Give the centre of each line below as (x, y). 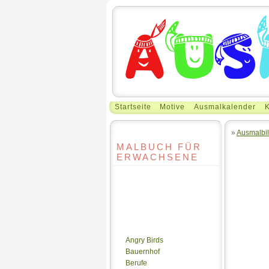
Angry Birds (144, 240)
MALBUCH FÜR (159, 147)
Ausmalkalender (225, 107)
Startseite (133, 107)
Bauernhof (143, 252)
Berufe (136, 263)
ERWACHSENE (158, 157)
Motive (173, 107)
